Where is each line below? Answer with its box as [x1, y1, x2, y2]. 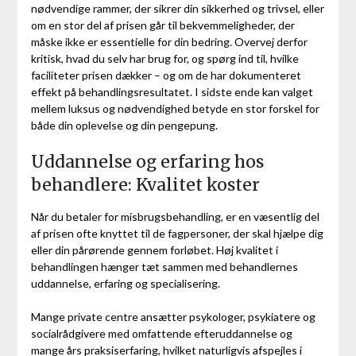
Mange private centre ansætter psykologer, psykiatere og [30, 309, 315, 323]
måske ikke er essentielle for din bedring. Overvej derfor [30, 34, 308, 48]
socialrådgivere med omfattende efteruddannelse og [30, 326, 292, 340]
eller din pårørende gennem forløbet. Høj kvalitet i [30, 242, 278, 257]
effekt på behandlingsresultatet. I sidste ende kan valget [30, 84, 313, 99]
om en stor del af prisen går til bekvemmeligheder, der [30, 17, 295, 32]
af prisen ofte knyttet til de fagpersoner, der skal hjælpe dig [30, 226, 323, 240]
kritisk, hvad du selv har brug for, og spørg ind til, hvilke [30, 51, 299, 65]
